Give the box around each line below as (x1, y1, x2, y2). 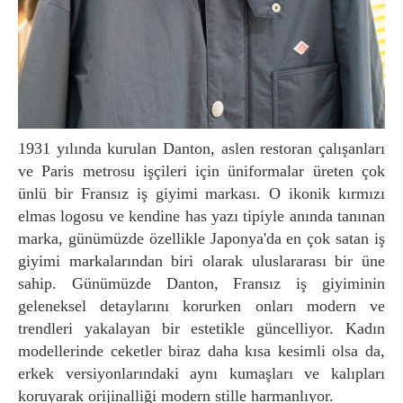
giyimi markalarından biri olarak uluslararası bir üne (18, 252, 385, 271)
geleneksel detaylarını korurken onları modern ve (18, 297, 385, 316)
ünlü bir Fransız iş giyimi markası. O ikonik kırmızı (18, 184, 385, 203)
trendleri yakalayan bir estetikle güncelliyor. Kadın (18, 319, 385, 338)
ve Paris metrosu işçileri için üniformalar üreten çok (18, 162, 385, 181)
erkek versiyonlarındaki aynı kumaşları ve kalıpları (18, 364, 385, 383)
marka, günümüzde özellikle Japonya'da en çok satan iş (18, 229, 385, 248)
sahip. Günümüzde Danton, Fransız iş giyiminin (18, 274, 385, 293)
